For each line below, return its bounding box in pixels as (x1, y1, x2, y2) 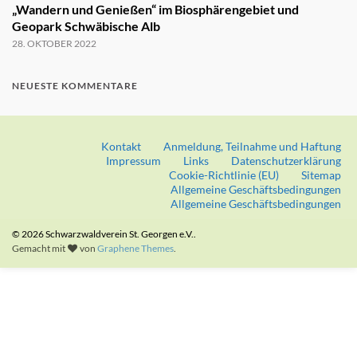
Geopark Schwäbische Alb (12, 18, 160, 33)
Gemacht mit (12, 241, 67, 254)
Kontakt (101, 139, 141, 153)
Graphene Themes (97, 241, 175, 254)
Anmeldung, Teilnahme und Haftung (163, 139, 341, 153)
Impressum (106, 153, 161, 167)
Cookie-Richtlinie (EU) (169, 167, 279, 182)
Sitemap (301, 167, 341, 182)
